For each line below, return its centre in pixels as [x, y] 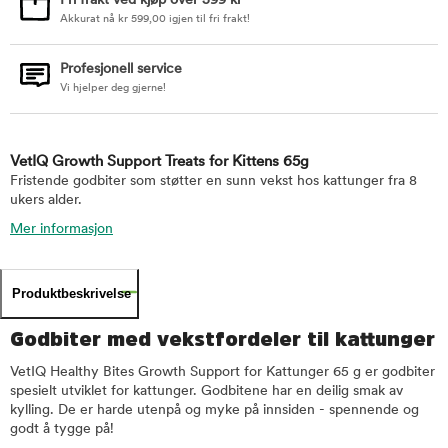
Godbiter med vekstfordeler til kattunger [222, 339]
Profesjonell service [121, 69]
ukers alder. [46, 200]
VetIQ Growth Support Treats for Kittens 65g [159, 162]
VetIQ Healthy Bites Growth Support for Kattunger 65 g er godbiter [222, 372]
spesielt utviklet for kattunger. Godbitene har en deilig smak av [206, 391]
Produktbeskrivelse [71, 293]
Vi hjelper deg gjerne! [113, 88]
